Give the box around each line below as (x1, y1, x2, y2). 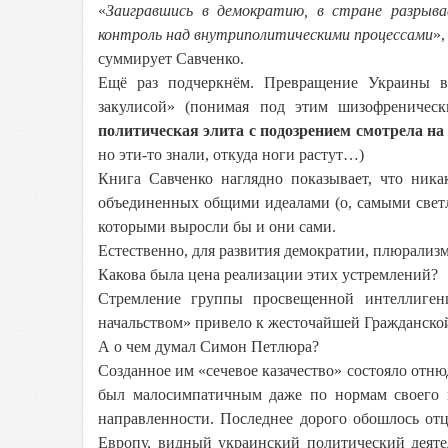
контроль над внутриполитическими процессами (98, 26, 433, 43)
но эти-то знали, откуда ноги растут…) (98, 146, 364, 163)
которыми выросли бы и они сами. (98, 218, 336, 235)
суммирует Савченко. (98, 50, 244, 67)
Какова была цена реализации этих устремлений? (98, 266, 438, 283)
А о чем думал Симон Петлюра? (98, 338, 319, 355)
